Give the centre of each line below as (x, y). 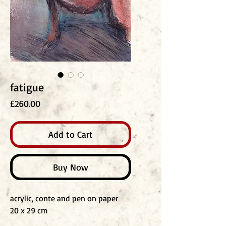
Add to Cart (71, 134)
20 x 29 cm (29, 210)
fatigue (27, 87)
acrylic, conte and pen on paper (64, 198)
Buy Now (71, 167)
